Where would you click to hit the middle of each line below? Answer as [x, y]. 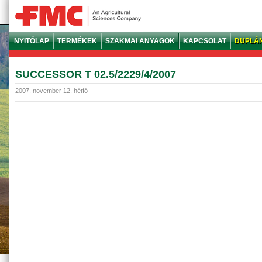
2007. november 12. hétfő [51, 91]
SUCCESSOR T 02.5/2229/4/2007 [96, 74]
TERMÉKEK [77, 41]
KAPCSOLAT [205, 41]
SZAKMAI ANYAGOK [140, 41]
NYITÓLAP [32, 41]
